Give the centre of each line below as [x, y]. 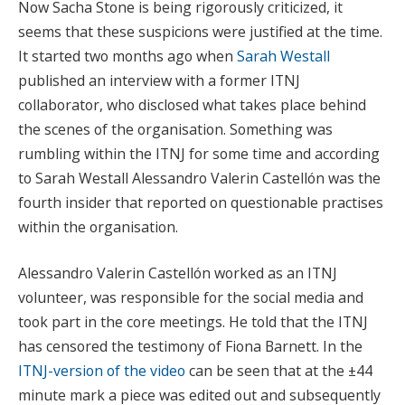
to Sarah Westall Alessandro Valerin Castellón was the [199, 178]
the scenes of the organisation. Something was [175, 129]
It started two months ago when [127, 56]
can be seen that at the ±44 [279, 371]
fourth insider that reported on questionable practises [201, 202]
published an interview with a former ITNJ [159, 80]
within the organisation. [98, 226]
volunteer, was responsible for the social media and [191, 298]
